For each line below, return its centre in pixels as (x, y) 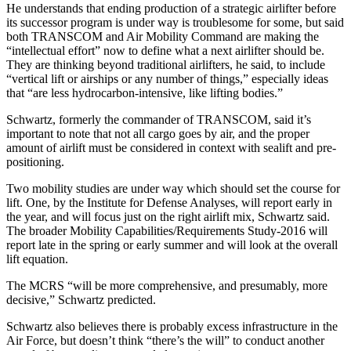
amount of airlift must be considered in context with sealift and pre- (171, 147)
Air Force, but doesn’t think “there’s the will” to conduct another (165, 340)
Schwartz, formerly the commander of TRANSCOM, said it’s (159, 119)
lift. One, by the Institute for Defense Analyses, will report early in (169, 202)
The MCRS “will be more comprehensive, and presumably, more (167, 285)
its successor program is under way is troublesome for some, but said (175, 22)
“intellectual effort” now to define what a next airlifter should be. (165, 50)
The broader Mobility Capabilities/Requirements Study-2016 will (167, 230)
